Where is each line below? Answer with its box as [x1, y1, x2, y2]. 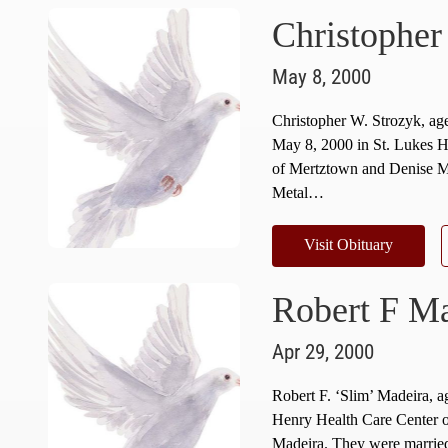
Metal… [271, 183, 324, 201]
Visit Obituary [303, 235, 393, 253]
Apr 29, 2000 [271, 339, 374, 364]
